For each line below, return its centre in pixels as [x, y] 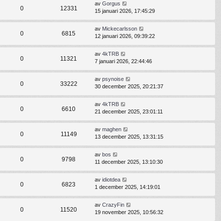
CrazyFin [113, 205]
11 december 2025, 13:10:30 [129, 162]
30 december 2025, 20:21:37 [129, 87]
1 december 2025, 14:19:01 [128, 187]
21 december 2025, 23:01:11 [129, 112]
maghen [112, 129]
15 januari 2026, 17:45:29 [125, 11]
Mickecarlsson [120, 29]
